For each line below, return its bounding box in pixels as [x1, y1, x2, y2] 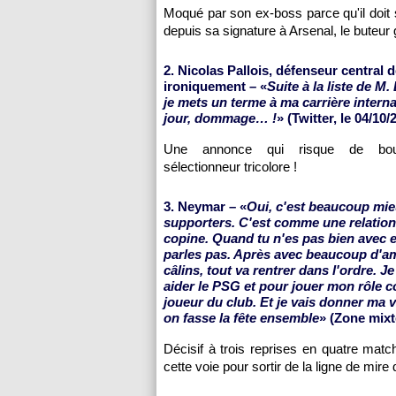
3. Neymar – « [164, 199, 247, 214]
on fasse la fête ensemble [164, 310, 319, 325]
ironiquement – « [164, 79, 267, 94]
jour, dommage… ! [164, 110, 277, 126]
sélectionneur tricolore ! [164, 159, 297, 174]
